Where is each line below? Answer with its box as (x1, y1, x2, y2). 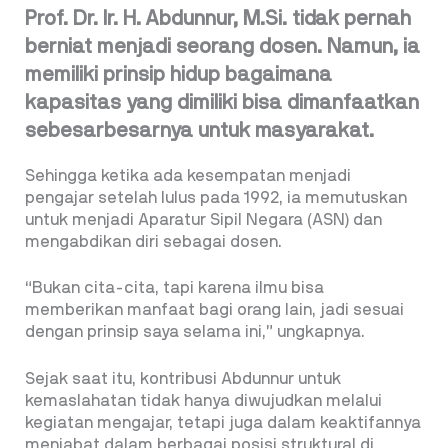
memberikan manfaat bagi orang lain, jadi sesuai (25, 302, 404, 319)
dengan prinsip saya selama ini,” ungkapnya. (25, 324, 365, 341)
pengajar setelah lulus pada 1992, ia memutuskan (25, 189, 407, 206)
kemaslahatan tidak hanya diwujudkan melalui (25, 393, 382, 410)
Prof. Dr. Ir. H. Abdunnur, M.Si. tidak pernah (25, 8, 411, 29)
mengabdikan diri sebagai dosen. (25, 233, 282, 250)
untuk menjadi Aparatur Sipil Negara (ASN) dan (25, 211, 382, 228)
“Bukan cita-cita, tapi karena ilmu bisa (25, 280, 324, 297)
